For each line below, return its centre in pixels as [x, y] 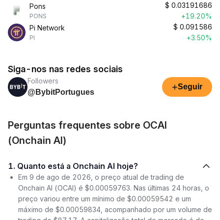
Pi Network [47, 28]
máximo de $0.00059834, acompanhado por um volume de [115, 209]
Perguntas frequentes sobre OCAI [87, 125]
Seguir [190, 87]
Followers [43, 81]
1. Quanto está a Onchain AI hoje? [78, 166]
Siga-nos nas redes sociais [65, 69]
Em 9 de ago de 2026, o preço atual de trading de [101, 177]
